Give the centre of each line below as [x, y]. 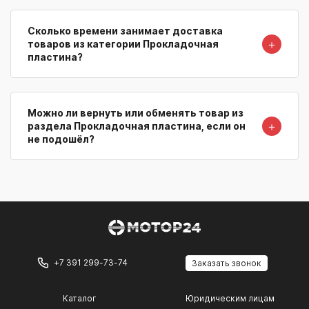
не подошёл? [61, 139]
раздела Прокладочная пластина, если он [137, 126]
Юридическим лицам [230, 299]
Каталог [79, 299]
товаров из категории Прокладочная [123, 44]
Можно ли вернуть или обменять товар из [136, 113]
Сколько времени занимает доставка [125, 31]
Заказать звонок [227, 263]
